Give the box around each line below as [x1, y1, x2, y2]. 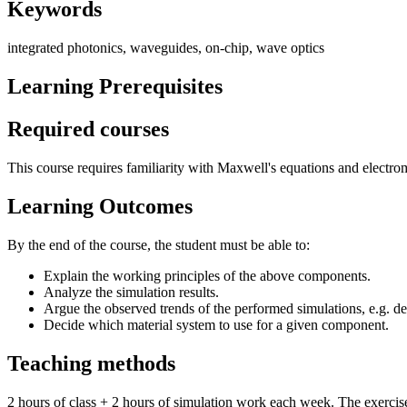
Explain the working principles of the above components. [44, 267, 371, 283]
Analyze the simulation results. [44, 283, 219, 300]
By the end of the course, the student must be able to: [7, 236, 310, 253]
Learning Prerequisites [7, 74, 223, 99]
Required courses [7, 117, 169, 142]
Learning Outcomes [7, 194, 193, 218]
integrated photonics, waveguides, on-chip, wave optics [7, 40, 324, 56]
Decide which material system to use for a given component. [44, 316, 389, 333]
